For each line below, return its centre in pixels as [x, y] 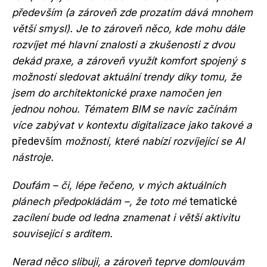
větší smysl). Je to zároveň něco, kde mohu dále [128, 29]
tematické [213, 201]
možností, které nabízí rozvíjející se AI [153, 141]
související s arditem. [62, 234]
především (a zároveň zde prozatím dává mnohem [132, 13]
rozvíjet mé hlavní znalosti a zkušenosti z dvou [123, 45]
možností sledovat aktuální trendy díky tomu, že [127, 77]
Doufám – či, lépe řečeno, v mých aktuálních [119, 185]
